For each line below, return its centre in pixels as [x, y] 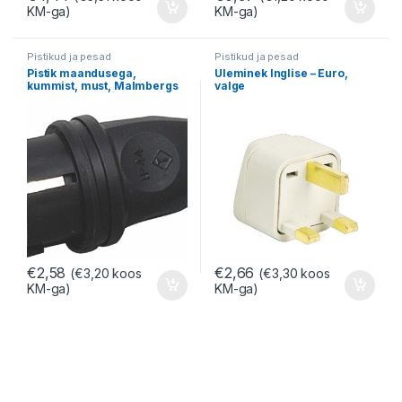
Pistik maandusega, [81, 73]
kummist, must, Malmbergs [102, 85]
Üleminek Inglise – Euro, [281, 73]
